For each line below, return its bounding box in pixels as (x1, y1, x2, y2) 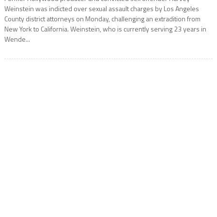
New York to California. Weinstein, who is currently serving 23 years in (4, 24, 206, 34)
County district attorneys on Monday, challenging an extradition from (4, 14, 201, 24)
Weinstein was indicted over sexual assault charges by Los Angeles (4, 3, 199, 14)
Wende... (4, 34, 30, 45)
